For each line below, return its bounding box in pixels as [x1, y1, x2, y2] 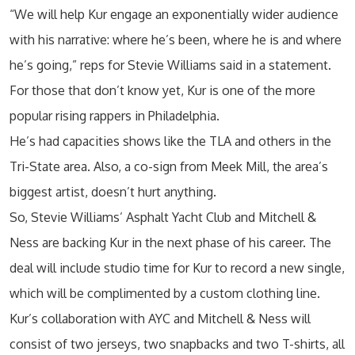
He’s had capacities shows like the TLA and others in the [10, 133, 331, 149]
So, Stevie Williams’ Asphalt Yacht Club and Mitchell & [10, 209, 316, 225]
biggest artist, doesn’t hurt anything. [10, 184, 216, 200]
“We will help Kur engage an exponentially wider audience [10, 6, 338, 22]
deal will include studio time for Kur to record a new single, [10, 260, 345, 276]
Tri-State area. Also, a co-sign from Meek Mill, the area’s [10, 158, 328, 174]
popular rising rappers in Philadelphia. [10, 108, 219, 124]
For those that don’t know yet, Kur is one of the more [10, 82, 315, 98]
